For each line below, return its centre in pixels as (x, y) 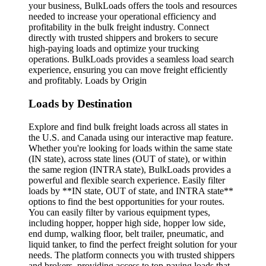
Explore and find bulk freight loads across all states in (128, 126)
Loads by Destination (80, 103)
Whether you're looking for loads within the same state (130, 148)
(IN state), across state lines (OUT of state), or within (127, 159)
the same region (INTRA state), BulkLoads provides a (130, 169)
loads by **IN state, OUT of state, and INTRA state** (131, 191)
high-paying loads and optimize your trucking (114, 49)
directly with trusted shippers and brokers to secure (123, 38)
